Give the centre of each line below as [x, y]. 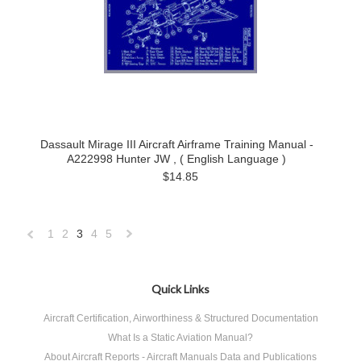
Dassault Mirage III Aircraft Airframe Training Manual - [176, 144]
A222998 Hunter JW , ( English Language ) [176, 159]
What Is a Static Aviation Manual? [180, 338]
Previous [48, 272]
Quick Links [180, 289]
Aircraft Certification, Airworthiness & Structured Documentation [180, 318]
